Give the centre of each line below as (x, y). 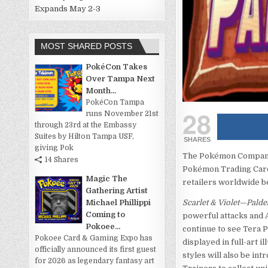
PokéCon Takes (117, 67)
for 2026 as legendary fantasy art (95, 261)
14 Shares (62, 160)
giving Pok (54, 148)
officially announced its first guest (96, 250)
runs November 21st (122, 114)
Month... (101, 91)
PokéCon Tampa (115, 103)
